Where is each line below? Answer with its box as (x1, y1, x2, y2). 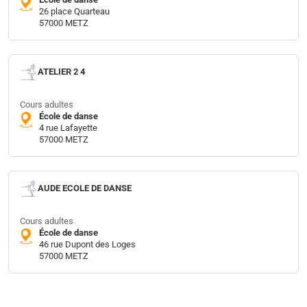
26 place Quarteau (39, 5, 110, 16)
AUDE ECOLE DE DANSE (38, 183, 132, 194)
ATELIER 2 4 (38, 66, 85, 77)
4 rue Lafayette (39, 122, 97, 133)
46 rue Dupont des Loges (39, 238, 136, 249)
